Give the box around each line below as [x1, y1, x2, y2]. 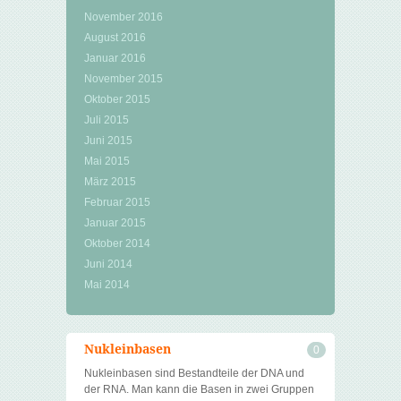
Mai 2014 [84, 278, 130, 291]
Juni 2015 [84, 134, 132, 147]
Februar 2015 [84, 196, 150, 209]
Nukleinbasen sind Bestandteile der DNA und [84, 367, 304, 380]
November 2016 [84, 11, 163, 23]
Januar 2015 [84, 217, 146, 229]
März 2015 [84, 175, 136, 188]
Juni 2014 [84, 258, 132, 270]
